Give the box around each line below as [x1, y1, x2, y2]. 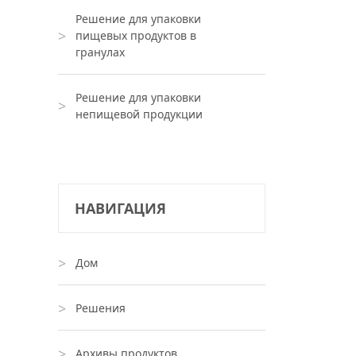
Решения [75, 300, 126, 315]
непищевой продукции [75, 106, 203, 122]
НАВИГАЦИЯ [75, 199, 166, 218]
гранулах [75, 44, 125, 60]
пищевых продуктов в [75, 28, 196, 43]
